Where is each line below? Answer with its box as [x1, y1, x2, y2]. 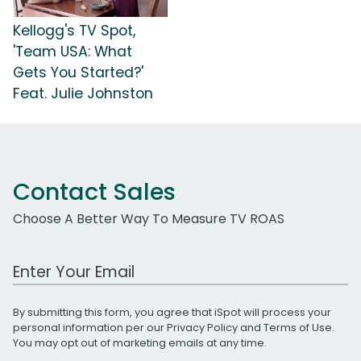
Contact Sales [13, 175, 176, 208]
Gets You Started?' [13, 62, 143, 82]
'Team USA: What [13, 41, 132, 61]
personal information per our [13, 320, 167, 334]
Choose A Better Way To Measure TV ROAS [13, 209, 284, 228]
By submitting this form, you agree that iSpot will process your [13, 305, 331, 319]
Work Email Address [12, 253, 138, 272]
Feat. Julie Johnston [13, 83, 153, 103]
